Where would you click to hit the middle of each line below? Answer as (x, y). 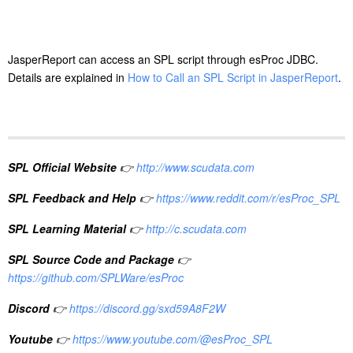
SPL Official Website (62, 167)
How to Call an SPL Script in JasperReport (233, 77)
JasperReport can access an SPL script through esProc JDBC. (163, 59)
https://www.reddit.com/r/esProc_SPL (248, 197)
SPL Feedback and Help (72, 197)
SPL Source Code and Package (91, 259)
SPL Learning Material (67, 228)
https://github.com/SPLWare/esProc (96, 277)
